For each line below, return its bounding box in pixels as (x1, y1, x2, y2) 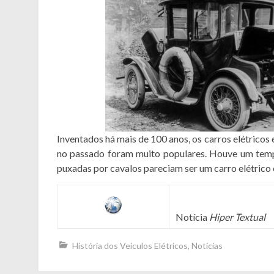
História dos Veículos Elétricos (72, 240, 188, 251)
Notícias (191, 240, 223, 251)
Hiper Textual (209, 211, 265, 223)
